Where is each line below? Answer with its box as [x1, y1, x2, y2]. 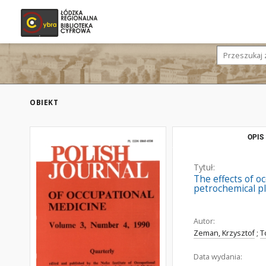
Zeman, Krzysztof [194, 228, 255, 238]
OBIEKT [30, 97, 58, 107]
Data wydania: [194, 252, 242, 262]
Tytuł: [194, 161, 215, 173]
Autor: [194, 216, 215, 226]
